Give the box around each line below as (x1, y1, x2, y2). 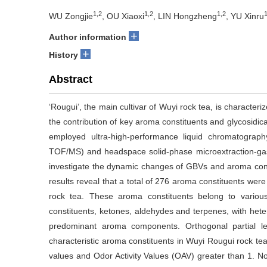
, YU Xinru (226, 11, 264, 21)
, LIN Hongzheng (153, 11, 217, 21)
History (49, 50, 78, 60)
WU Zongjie (49, 11, 93, 21)
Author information (49, 32, 126, 42)
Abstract (49, 73, 92, 85)
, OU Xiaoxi (102, 11, 144, 21)
